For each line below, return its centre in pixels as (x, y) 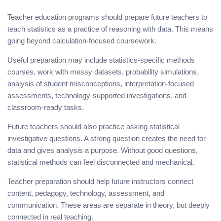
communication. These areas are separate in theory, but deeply (109, 205)
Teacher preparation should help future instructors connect (100, 181)
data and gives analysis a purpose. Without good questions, (103, 150)
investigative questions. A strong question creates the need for (107, 138)
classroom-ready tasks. (46, 107)
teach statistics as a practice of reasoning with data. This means (110, 29)
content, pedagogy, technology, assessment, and (86, 193)
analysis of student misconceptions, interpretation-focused (101, 83)
